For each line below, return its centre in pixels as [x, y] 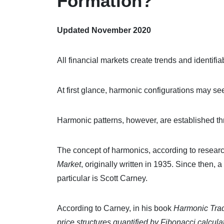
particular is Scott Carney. [102, 178]
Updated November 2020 [104, 30]
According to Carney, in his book [115, 208]
